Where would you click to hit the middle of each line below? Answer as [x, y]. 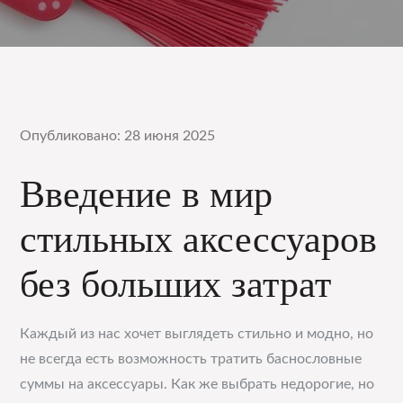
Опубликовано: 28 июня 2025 [118, 136]
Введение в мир [147, 194]
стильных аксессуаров [199, 239]
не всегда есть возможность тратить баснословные [191, 359]
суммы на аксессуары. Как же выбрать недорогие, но [197, 384]
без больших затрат [176, 284]
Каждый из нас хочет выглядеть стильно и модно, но [197, 334]
